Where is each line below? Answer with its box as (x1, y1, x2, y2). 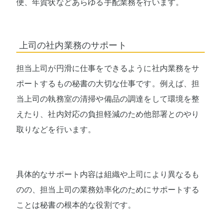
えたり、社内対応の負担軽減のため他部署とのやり (16, 110, 200, 119)
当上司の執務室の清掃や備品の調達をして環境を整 (16, 95, 200, 104)
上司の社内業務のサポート (19, 40, 127, 51)
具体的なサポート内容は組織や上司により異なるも (16, 170, 200, 179)
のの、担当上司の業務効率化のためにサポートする (16, 185, 200, 194)
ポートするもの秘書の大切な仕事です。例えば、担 (16, 79, 200, 88)
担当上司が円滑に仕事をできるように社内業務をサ (16, 64, 200, 73)
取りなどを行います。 (16, 125, 96, 134)
